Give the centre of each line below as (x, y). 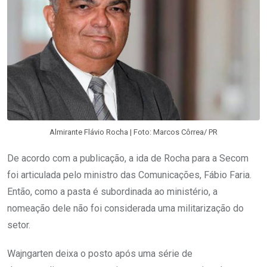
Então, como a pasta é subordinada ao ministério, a (112, 192)
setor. (19, 225)
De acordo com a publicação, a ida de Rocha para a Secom (128, 159)
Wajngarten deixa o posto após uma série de (100, 254)
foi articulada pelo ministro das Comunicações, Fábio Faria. (129, 175)
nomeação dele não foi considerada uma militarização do (125, 209)
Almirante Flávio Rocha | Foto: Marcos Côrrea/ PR (133, 132)
